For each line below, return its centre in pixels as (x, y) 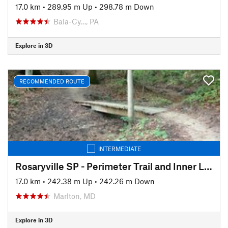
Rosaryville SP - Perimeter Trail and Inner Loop (208, 166)
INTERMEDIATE (120, 148)
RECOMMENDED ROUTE (52, 81)
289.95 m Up (70, 6)
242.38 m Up (70, 181)
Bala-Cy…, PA (76, 21)
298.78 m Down (127, 6)
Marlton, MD (75, 196)
